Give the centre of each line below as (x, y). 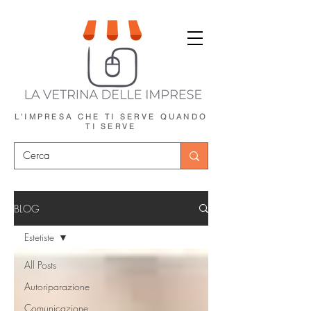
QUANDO (184, 117)
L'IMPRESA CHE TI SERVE (87, 117)
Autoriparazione (57, 286)
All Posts (40, 265)
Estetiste (39, 237)
